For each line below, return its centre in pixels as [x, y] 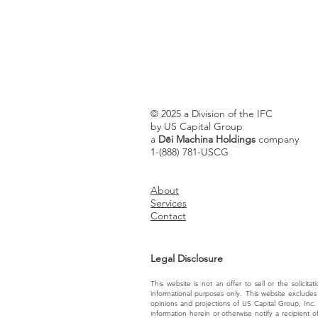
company [277, 139]
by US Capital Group [197, 126]
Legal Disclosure [187, 258]
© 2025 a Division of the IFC [212, 114]
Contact [168, 216]
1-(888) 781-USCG [190, 152]
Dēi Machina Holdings [207, 139]
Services [169, 203]
